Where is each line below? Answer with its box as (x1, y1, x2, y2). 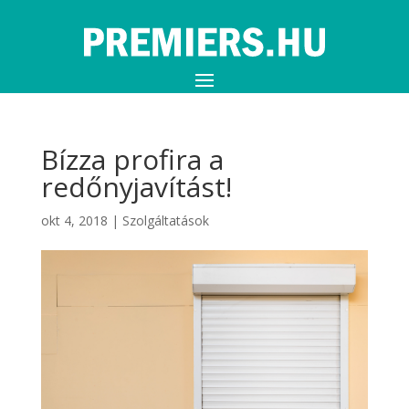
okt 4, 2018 (40, 212, 108, 229)
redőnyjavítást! (40, 168, 232, 205)
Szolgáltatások (121, 212, 209, 229)
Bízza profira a (40, 141, 224, 178)
